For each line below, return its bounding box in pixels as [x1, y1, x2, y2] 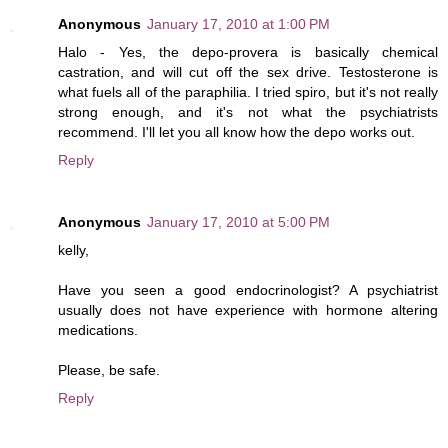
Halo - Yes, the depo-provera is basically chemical [58, 43, 438, 60]
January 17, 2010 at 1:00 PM [147, 15, 330, 32]
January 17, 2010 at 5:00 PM [147, 213, 330, 230]
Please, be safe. [58, 361, 160, 378]
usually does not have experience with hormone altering [58, 301, 438, 318]
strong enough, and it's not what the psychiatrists [58, 103, 438, 120]
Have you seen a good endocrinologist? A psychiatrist [58, 281, 438, 298]
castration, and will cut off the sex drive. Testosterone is [58, 63, 438, 80]
